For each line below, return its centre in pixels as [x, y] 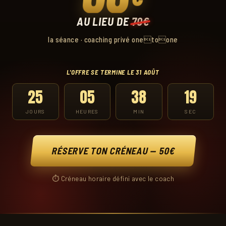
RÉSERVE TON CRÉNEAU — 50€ [113, 150]
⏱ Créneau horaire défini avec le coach [113, 178]
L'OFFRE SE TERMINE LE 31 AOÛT [113, 72]
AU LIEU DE [104, 21]
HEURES [87, 111]
